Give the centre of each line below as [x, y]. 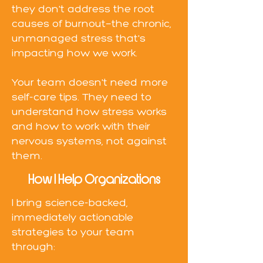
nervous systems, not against [89, 142]
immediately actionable [73, 218]
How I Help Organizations [94, 180]
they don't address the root [83, 10]
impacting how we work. [75, 54]
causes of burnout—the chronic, [92, 24]
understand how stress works [89, 112]
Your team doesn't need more [90, 83]
